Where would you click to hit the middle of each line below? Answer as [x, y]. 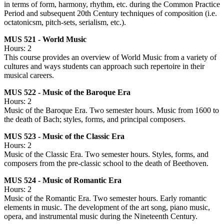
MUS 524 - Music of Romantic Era [63, 180]
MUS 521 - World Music [45, 39]
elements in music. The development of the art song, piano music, [107, 207]
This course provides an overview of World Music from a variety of [110, 57]
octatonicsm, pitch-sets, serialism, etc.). [65, 22]
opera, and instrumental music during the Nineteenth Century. [101, 216]
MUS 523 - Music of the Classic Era [64, 136]
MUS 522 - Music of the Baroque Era [67, 92]
